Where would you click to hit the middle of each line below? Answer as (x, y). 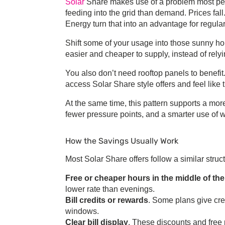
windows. (82, 211)
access (79, 84)
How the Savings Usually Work (122, 141)
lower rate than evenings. (110, 189)
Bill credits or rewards (107, 200)
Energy (78, 24)
